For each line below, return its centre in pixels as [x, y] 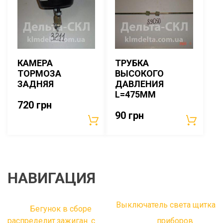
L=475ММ [136, 95]
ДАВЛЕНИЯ [140, 84]
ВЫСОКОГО [140, 74]
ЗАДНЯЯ [36, 84]
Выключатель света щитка [166, 205]
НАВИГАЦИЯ [52, 178]
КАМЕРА [35, 63]
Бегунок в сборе [61, 209]
